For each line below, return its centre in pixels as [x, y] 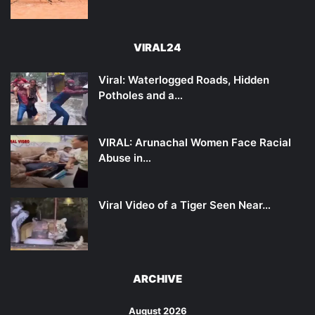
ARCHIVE [157, 279]
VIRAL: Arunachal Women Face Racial [195, 143]
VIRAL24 [157, 48]
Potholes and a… [141, 96]
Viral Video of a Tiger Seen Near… [185, 205]
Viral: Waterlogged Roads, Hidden [184, 80]
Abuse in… [125, 158]
